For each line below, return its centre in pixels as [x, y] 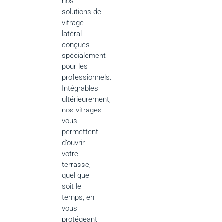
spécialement [84, 56]
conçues [76, 45]
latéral [72, 34]
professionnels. [87, 78]
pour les [75, 67]
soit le [72, 187]
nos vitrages [82, 110]
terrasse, [77, 165]
